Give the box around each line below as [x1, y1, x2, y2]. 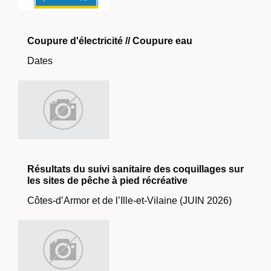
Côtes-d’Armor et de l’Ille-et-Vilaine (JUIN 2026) [27, 195, 232, 206]
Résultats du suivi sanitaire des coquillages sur [27, 164, 244, 175]
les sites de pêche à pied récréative [27, 175, 188, 186]
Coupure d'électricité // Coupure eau [27, 36, 192, 47]
